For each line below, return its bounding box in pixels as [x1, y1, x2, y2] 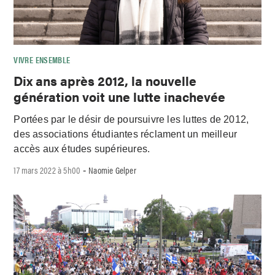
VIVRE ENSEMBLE [14, 53, 71, 66]
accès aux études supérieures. [14, 143, 150, 154]
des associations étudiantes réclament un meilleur [14, 128, 238, 139]
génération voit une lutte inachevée [14, 87, 226, 106]
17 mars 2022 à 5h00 [14, 163, 81, 177]
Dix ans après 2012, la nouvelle [14, 71, 197, 90]
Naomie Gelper [88, 163, 136, 177]
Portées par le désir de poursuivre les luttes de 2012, [14, 114, 249, 125]
